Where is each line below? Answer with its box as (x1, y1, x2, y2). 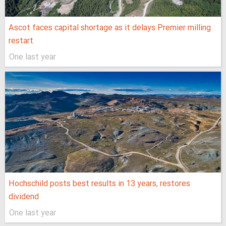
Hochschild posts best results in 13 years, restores (9, 178, 190, 191)
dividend (9, 191, 39, 204)
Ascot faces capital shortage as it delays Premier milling (9, 22, 211, 35)
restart (9, 35, 33, 48)
